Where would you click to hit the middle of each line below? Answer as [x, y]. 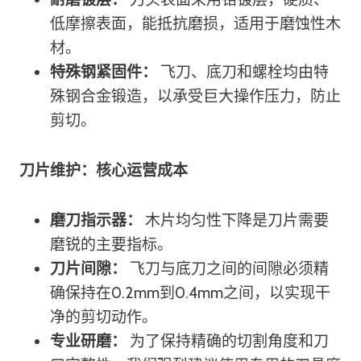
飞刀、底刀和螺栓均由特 [245, 72]
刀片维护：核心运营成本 [104, 170]
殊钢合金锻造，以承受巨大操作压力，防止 [195, 96]
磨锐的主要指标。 [111, 245]
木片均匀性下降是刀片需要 [235, 220]
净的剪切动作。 [104, 317]
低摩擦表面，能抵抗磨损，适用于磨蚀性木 [195, 24]
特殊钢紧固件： [105, 72]
